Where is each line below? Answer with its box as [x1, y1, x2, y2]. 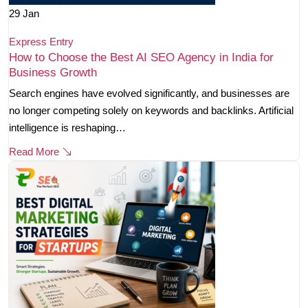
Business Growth [9, 66, 97, 80]
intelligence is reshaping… [9, 122, 126, 134]
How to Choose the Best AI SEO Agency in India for [9, 51, 274, 65]
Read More [9, 146, 62, 158]
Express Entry [9, 36, 74, 48]
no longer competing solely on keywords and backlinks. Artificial [9, 104, 294, 117]
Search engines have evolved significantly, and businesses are [9, 87, 289, 100]
